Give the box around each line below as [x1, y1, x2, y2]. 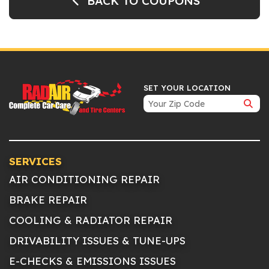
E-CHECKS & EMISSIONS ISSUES [9, 255, 176, 268]
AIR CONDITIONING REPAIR [9, 173, 160, 186]
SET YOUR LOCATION [144, 83, 231, 93]
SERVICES [9, 155, 62, 168]
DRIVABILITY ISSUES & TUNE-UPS [9, 234, 186, 247]
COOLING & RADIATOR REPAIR [9, 214, 172, 227]
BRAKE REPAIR [9, 193, 87, 207]
